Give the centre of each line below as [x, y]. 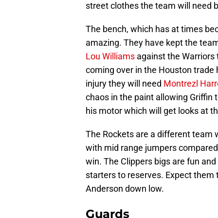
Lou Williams [110, 56]
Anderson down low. [125, 189]
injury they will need [125, 84]
